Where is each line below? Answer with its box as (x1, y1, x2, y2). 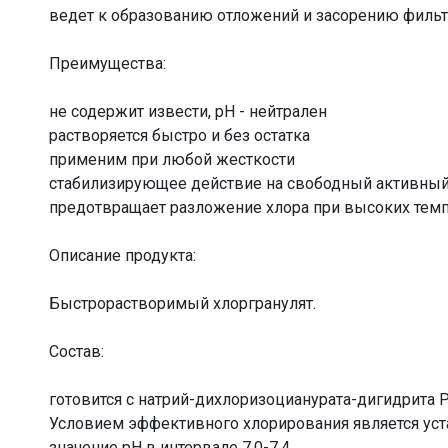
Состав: (49, 341, 104, 361)
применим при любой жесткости (49, 149, 295, 169)
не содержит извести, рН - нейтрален (49, 101, 327, 121)
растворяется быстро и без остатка (49, 125, 310, 145)
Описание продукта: (49, 245, 196, 265)
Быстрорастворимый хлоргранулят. (49, 293, 316, 313)
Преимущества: (49, 53, 166, 73)
